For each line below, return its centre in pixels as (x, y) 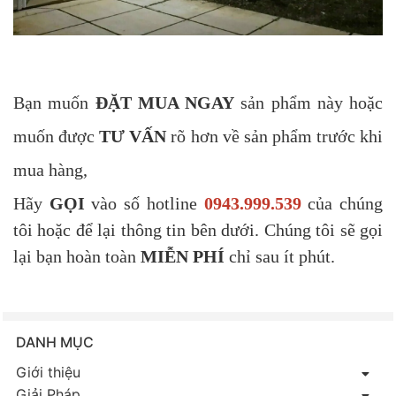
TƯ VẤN (133, 137)
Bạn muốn (54, 103)
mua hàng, (50, 170)
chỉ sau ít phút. (280, 257)
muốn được (57, 137)
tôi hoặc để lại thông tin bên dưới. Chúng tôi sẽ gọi (198, 230)
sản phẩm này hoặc (308, 103)
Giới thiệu (48, 373)
